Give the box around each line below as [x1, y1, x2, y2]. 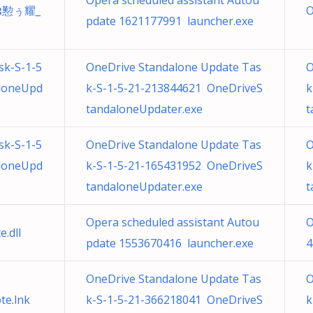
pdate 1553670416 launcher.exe [86, 235, 254, 251]
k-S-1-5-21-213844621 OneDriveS [86, 80, 263, 96]
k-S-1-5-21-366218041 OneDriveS [86, 292, 263, 307]
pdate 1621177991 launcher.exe [86, 13, 254, 29]
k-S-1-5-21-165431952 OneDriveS [86, 158, 263, 173]
